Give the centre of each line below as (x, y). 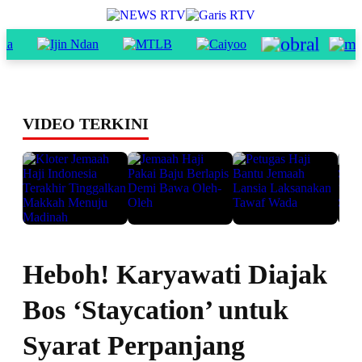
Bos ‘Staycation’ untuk (156, 310)
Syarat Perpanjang (134, 345)
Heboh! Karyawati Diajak (175, 274)
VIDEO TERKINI (86, 124)
